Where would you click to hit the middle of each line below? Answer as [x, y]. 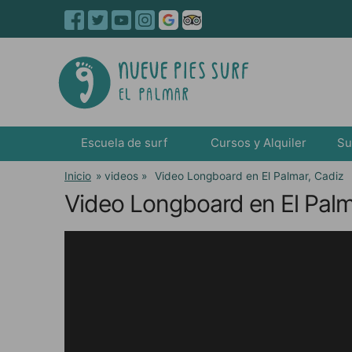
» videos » [121, 176]
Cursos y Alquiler [259, 143]
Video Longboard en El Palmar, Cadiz [247, 176]
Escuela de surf [124, 143]
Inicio [78, 176]
